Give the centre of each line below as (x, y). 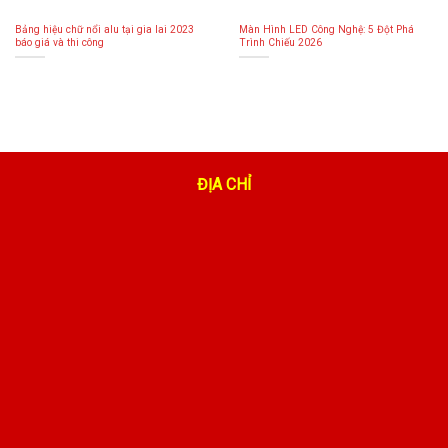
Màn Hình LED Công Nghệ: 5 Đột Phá (326, 29)
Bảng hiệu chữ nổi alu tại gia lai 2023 (104, 29)
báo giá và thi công (59, 42)
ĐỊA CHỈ (224, 185)
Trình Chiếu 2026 (280, 42)
